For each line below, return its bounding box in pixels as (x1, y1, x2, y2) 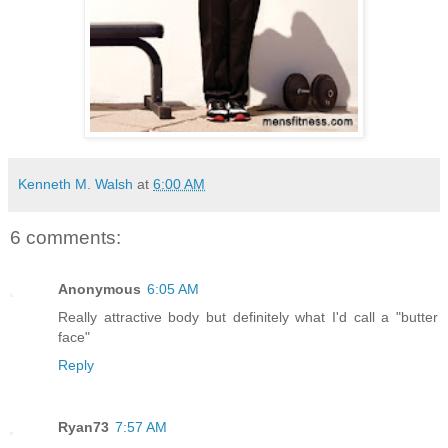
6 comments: (10, 226, 121, 248)
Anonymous (58, 280, 141, 297)
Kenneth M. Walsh (18, 176, 133, 193)
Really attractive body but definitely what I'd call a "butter (58, 308, 438, 325)
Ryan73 (58, 418, 109, 435)
